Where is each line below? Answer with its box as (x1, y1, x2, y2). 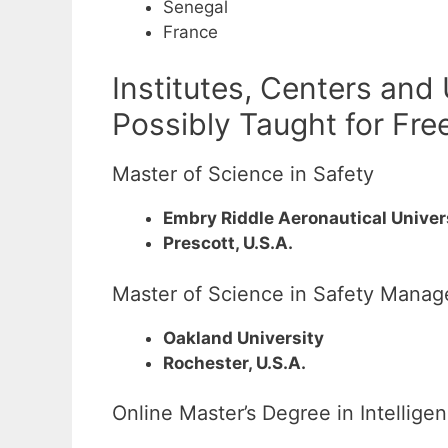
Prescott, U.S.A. (163, 233, 293, 254)
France (163, 21, 218, 42)
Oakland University (163, 327, 324, 348)
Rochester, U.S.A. (163, 352, 306, 373)
